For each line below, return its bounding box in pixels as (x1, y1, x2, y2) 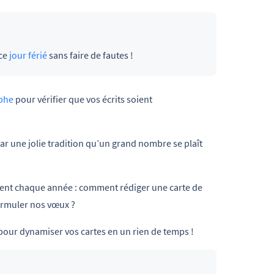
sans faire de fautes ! (46, 48, 133, 61)
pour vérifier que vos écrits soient (13, 93, 152, 105)
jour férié (9, 48, 47, 61)
